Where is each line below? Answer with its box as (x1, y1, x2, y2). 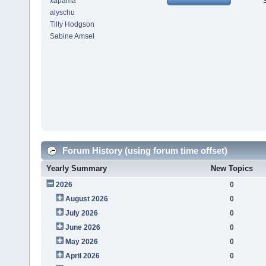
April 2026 (65, 251, 100, 260)
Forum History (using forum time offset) (60, 145, 227, 156)
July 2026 (65, 208, 98, 217)
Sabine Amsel (49, 32, 94, 41)
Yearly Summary (46, 163, 107, 173)
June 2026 (65, 223, 100, 232)
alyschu (49, 8, 75, 17)
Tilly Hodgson (49, 20, 94, 29)
